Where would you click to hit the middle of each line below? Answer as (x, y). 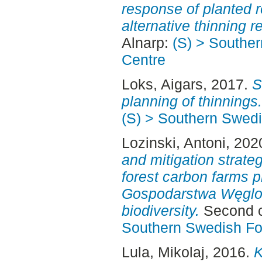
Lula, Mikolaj (163, 252)
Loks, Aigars (162, 85)
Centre (143, 60)
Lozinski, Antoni (173, 143)
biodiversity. (160, 211)
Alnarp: (147, 43)
